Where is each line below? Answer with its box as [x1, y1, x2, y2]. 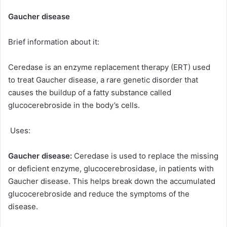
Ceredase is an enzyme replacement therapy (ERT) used [8, 62, 210, 72]
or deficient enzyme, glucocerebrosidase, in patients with [8, 164, 214, 174]
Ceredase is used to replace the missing [72, 151, 218, 161]
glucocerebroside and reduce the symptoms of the [8, 189, 190, 199]
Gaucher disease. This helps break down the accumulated [8, 176, 215, 186]
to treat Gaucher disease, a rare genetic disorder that [8, 75, 198, 85]
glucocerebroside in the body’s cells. [8, 100, 140, 110]
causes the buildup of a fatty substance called [8, 88, 171, 98]
